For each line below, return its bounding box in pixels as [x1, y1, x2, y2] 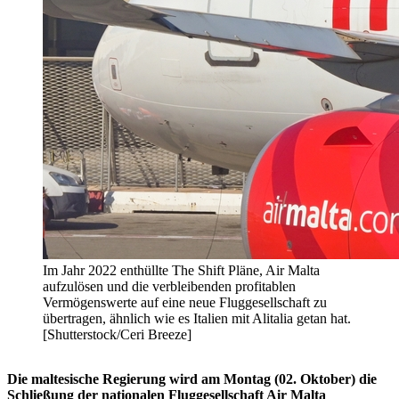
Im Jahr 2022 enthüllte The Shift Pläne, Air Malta [43, 263, 320, 279]
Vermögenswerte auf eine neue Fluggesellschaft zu [43, 295, 327, 311]
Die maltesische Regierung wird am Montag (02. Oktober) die [7, 371, 377, 387]
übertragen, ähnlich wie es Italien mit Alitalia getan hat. [43, 311, 351, 327]
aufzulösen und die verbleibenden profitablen [43, 279, 296, 295]
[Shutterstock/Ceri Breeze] [43, 327, 191, 343]
